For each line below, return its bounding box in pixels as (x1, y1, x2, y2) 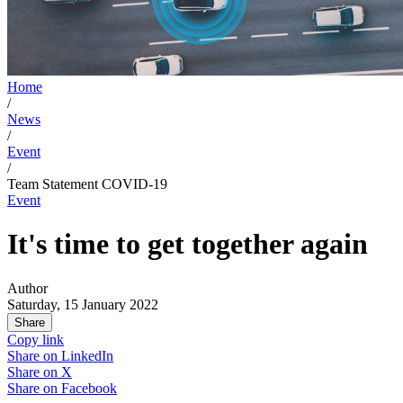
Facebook (61, 380, 117, 396)
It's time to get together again (7, 228, 368, 261)
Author (7, 280, 48, 296)
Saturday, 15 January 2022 (7, 296, 158, 312)
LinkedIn (61, 347, 113, 363)
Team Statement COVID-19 (7, 175, 167, 192)
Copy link (7, 331, 64, 347)
